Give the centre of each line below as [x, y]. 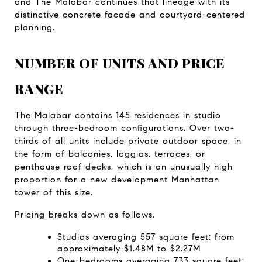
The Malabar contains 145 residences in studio [118, 115]
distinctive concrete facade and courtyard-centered [130, 14]
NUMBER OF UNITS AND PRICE [120, 63]
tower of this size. [54, 192]
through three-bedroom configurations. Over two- [125, 128]
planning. [35, 27]
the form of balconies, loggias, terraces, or [110, 154]
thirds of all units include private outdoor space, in [128, 141]
